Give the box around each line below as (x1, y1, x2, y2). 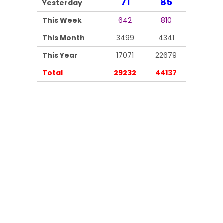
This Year (42, 50, 78, 61)
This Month (42, 33, 85, 43)
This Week (42, 15, 82, 26)
